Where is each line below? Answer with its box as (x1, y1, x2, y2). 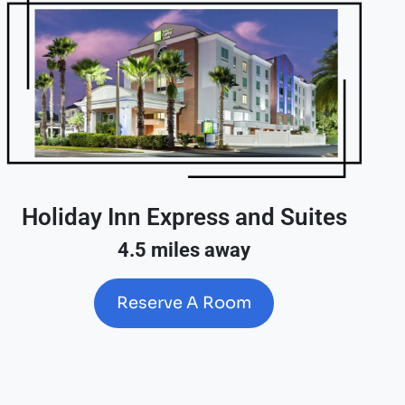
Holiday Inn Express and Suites (21, 202, 347, 231)
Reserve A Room (117, 292, 252, 313)
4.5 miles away (118, 238, 251, 261)
